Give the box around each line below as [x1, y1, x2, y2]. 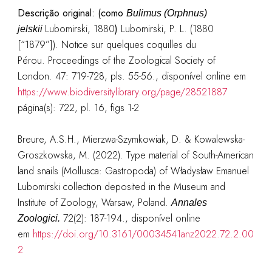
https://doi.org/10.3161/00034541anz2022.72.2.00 [32, 227, 254, 241]
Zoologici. [17, 213, 60, 223]
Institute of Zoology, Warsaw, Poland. [17, 195, 171, 209]
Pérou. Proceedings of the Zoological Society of [17, 53, 216, 67]
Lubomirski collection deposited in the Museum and [17, 180, 225, 194]
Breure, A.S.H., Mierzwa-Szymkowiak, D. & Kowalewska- [17, 132, 245, 146]
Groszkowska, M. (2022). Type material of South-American [17, 148, 254, 162]
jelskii [17, 24, 45, 34]
